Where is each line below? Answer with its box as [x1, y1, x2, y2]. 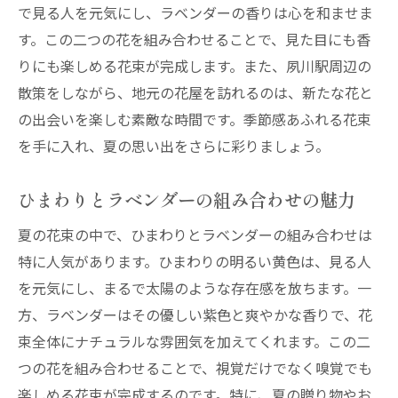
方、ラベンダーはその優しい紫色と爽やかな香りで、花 [18, 304, 372, 325]
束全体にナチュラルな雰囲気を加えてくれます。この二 [18, 330, 370, 352]
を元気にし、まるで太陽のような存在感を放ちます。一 [18, 277, 371, 298]
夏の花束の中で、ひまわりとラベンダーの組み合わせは [18, 224, 372, 245]
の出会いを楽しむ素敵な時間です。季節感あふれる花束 [18, 108, 371, 130]
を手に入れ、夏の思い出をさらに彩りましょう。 [18, 135, 330, 156]
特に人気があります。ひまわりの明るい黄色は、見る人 [18, 251, 371, 272]
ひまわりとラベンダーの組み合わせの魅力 [18, 186, 355, 212]
